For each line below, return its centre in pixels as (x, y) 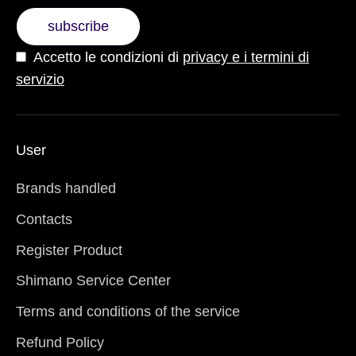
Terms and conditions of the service (128, 312)
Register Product (69, 250)
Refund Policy (60, 343)
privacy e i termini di (246, 57)
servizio (40, 79)
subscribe (78, 26)
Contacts (44, 220)
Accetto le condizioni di (106, 57)
